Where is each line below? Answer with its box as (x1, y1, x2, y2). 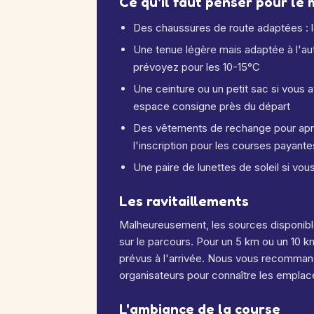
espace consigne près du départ (133, 100, 290, 113)
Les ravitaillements (119, 193, 249, 210)
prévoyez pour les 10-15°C (133, 60, 260, 74)
